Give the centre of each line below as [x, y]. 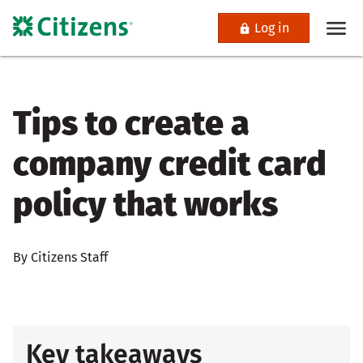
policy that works [145, 205]
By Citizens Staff [60, 257]
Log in [272, 28]
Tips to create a [131, 124]
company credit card [170, 164]
